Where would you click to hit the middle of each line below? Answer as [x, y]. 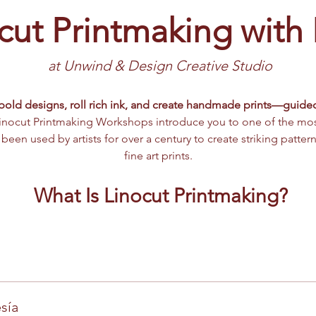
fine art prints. [158, 156]
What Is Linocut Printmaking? [160, 196]
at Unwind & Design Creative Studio [162, 66]
